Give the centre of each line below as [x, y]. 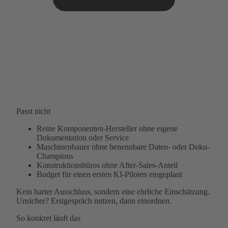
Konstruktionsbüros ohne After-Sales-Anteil [107, 165]
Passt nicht [33, 111]
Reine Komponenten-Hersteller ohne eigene [107, 129]
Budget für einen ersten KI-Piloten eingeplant [109, 175]
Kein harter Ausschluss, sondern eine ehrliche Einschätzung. [113, 192]
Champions [55, 156]
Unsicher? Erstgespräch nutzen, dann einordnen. [94, 201]
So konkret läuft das [48, 218]
